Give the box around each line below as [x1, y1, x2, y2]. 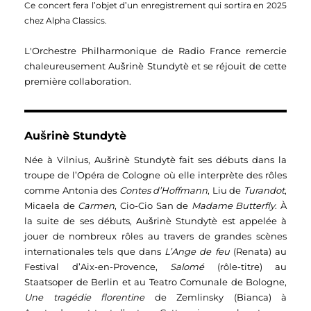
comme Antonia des [24, 185, 119, 196]
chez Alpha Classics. [24, 15, 109, 26]
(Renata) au [229, 246, 287, 258]
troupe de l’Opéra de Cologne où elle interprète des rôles [24, 169, 287, 181]
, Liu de [208, 185, 244, 196]
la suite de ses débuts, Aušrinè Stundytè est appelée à [24, 215, 287, 227]
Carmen [78, 200, 115, 212]
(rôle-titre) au [204, 261, 287, 273]
